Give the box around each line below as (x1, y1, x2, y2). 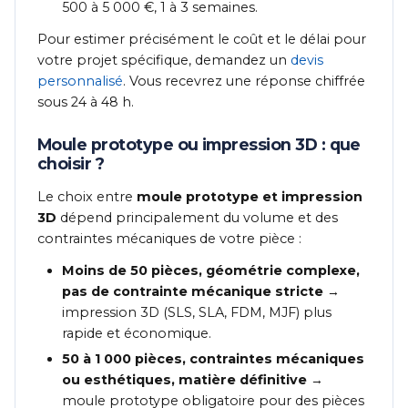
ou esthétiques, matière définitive (62, 372, 308, 389)
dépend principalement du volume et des (56, 209, 338, 227)
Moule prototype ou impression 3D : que (37, 135, 361, 155)
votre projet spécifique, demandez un (37, 52, 291, 69)
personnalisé (37, 73, 123, 90)
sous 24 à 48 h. (37, 94, 134, 111)
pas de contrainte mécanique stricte (62, 283, 324, 301)
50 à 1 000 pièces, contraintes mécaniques (62, 351, 365, 368)
